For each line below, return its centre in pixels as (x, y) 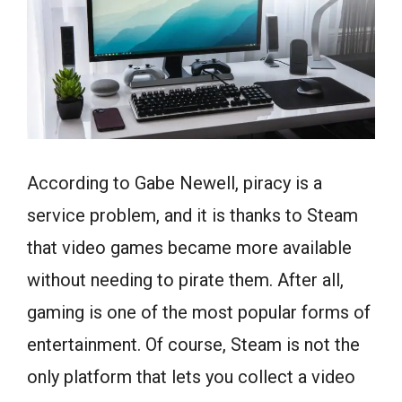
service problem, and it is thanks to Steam (192, 216)
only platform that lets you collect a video (191, 377)
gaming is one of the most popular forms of (199, 313)
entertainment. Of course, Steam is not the (193, 345)
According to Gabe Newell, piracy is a (175, 184)
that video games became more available (189, 248)
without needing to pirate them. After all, (185, 280)
